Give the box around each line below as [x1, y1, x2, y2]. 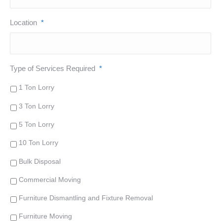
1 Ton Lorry [19, 83, 54, 92]
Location [10, 18, 37, 27]
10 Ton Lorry [19, 139, 58, 147]
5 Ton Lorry [19, 120, 54, 128]
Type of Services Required [10, 64, 95, 73]
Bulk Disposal [19, 157, 61, 165]
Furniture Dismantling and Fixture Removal [19, 194, 153, 202]
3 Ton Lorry [19, 102, 54, 110]
